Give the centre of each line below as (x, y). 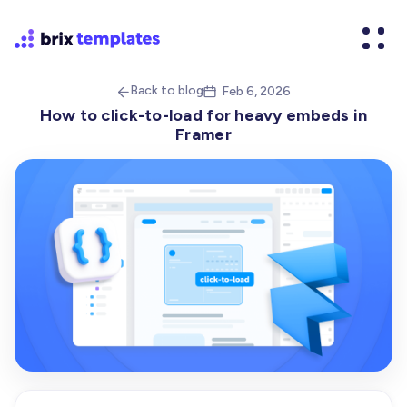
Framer (203, 134)
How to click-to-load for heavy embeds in (203, 115)
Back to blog (166, 90)
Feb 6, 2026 (256, 91)
